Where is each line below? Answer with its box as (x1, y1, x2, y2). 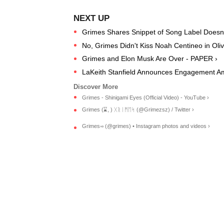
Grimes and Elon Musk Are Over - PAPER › (82, 54, 217, 63)
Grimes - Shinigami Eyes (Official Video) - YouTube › (82, 94, 209, 100)
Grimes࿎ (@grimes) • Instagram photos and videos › (82, 123, 210, 129)
